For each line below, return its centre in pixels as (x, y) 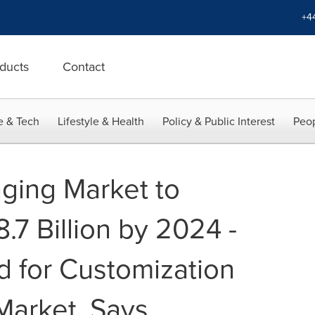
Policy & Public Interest (219, 121)
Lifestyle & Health (101, 121)
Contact (84, 67)
